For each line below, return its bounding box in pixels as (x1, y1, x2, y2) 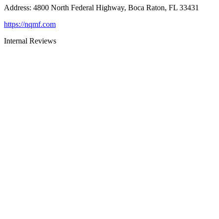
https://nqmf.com (4, 20, 56, 29)
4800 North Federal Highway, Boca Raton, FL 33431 (33, 3, 199, 12)
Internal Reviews (4, 37, 56, 45)
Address (4, 3, 29, 12)
